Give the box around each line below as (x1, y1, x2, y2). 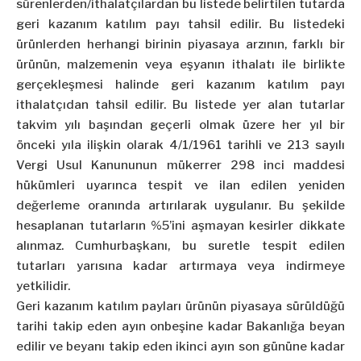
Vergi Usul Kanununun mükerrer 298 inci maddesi (16, 158, 345, 173)
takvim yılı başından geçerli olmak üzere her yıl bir (16, 118, 345, 133)
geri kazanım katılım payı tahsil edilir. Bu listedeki (16, 17, 345, 32)
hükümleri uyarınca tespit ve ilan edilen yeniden (16, 178, 345, 193)
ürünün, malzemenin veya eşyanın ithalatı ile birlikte (16, 57, 345, 73)
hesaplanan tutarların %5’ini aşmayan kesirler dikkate (16, 218, 345, 234)
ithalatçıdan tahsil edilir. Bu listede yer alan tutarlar (16, 98, 345, 113)
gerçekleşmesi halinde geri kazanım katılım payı (16, 77, 345, 93)
